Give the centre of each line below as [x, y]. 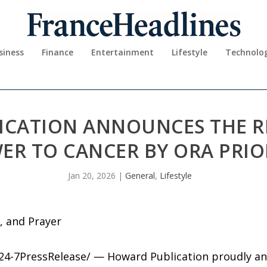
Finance [58, 52]
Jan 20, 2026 [92, 176]
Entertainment [122, 52]
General [140, 176]
